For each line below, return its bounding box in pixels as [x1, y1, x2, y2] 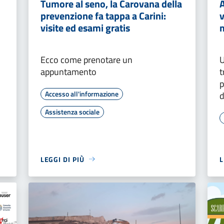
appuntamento [40, 64, 96, 78]
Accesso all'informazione [44, 88, 118, 99]
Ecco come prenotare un [40, 52, 132, 66]
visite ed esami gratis [40, 19, 132, 35]
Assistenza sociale [44, 106, 99, 117]
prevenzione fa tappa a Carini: [40, 7, 166, 23]
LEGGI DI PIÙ [40, 153, 84, 164]
